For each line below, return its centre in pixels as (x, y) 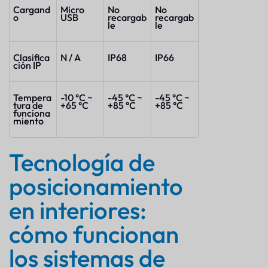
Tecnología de (82, 162)
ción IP (27, 66)
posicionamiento (96, 186)
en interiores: (78, 210)
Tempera (32, 98)
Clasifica (31, 58)
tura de (28, 106)
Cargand (32, 10)
